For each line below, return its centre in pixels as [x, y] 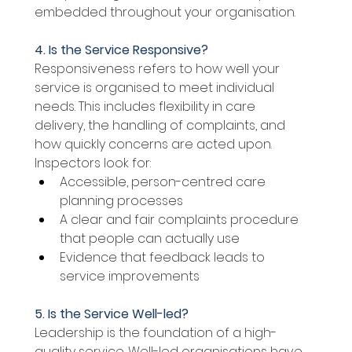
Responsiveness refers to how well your [158, 69]
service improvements [131, 277]
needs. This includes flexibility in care [146, 107]
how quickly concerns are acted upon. [154, 145]
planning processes [123, 201]
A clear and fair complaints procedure [180, 220]
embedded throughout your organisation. [166, 13]
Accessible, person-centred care [164, 182]
